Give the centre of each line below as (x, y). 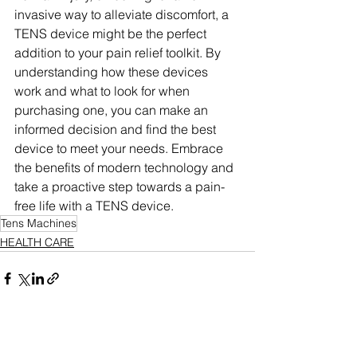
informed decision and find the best (117, 129)
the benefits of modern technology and (126, 167)
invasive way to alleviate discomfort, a (123, 14)
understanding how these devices (113, 72)
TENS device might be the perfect (112, 33)
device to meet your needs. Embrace (120, 148)
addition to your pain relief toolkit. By (119, 53)
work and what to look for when (104, 91)
